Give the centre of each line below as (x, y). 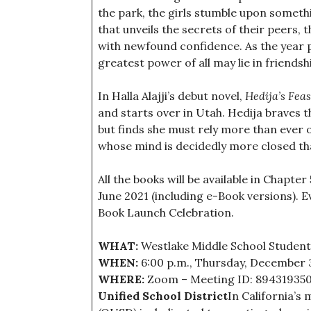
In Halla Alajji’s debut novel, (171, 96)
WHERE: (121, 279)
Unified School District (163, 296)
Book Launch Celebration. (166, 212)
